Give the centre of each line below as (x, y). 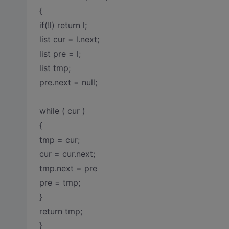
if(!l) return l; (63, 25)
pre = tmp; (60, 182)
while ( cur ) (62, 111)
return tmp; (61, 211)
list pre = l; (60, 54)
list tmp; (55, 68)
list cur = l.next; (69, 39)
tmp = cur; (59, 140)
